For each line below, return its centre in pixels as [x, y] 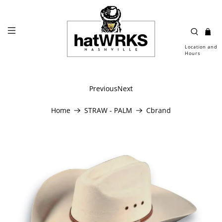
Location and [201, 47]
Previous [103, 88]
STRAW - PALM [108, 110]
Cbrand [159, 110]
